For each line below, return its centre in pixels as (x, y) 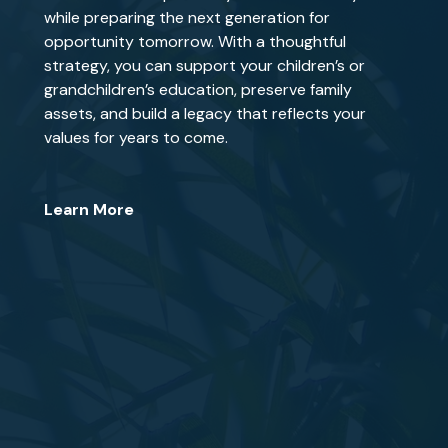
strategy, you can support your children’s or (205, 65)
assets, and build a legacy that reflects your (205, 113)
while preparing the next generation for (187, 17)
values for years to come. (136, 137)
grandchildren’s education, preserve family (198, 89)
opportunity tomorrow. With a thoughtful (195, 41)
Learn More (89, 209)
